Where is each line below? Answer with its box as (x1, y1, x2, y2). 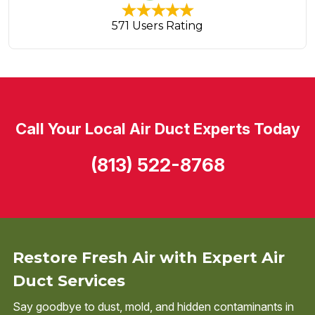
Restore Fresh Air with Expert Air (13, 248, 285, 268)
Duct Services (13, 271, 125, 291)
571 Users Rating (112, 19, 203, 33)
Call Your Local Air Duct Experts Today (15, 119, 300, 138)
